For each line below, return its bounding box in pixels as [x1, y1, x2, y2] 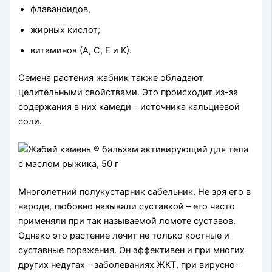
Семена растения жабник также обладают [18, 72, 204, 84]
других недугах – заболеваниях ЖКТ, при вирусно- [18, 259, 240, 271]
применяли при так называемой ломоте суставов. [18, 216, 236, 227]
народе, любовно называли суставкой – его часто [18, 201, 236, 212]
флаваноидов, [30, 3, 91, 15]
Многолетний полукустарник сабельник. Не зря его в [18, 186, 251, 198]
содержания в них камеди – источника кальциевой [18, 101, 240, 113]
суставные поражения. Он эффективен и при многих [18, 245, 245, 256]
